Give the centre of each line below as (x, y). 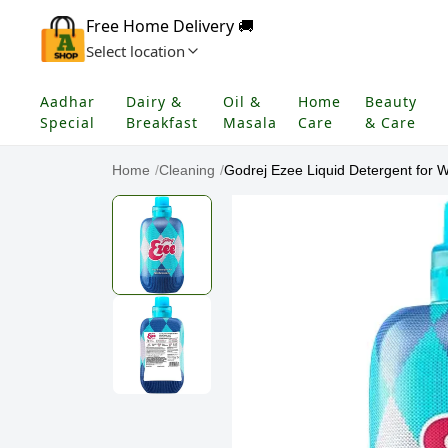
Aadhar (67, 101)
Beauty (390, 101)
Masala (250, 122)
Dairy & (154, 101)
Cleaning (187, 170)
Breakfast (162, 122)
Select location (135, 51)
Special (67, 122)
